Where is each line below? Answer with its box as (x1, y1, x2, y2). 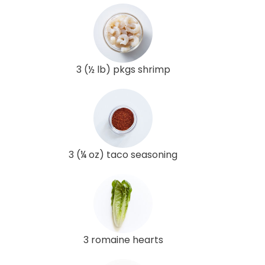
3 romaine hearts (83, 232, 163, 247)
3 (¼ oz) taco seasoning (69, 147, 177, 161)
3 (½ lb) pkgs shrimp (76, 62, 170, 76)
